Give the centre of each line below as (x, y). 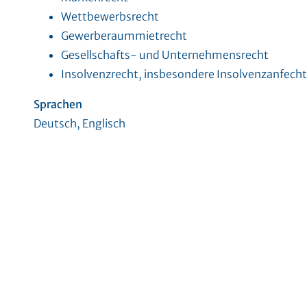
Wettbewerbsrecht (110, 16)
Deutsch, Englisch (79, 123)
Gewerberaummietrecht (124, 36)
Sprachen (58, 104)
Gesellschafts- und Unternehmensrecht (165, 55)
